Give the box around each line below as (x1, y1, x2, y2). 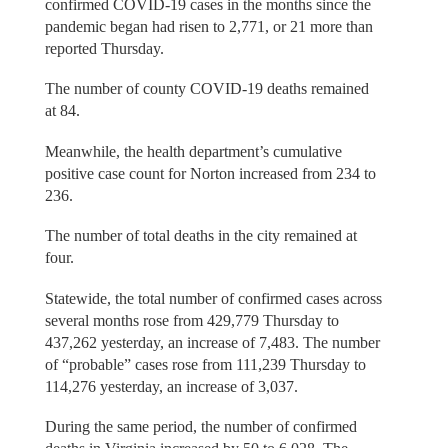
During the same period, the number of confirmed (44, 418, 357, 436)
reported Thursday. (44, 39, 164, 57)
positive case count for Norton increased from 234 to (44, 164, 376, 182)
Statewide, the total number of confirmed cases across (44, 289, 382, 307)
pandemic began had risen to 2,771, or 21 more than (44, 17, 373, 35)
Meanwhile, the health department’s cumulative (44, 142, 342, 160)
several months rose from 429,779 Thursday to (44, 311, 339, 329)
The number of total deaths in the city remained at (44, 227, 357, 245)
